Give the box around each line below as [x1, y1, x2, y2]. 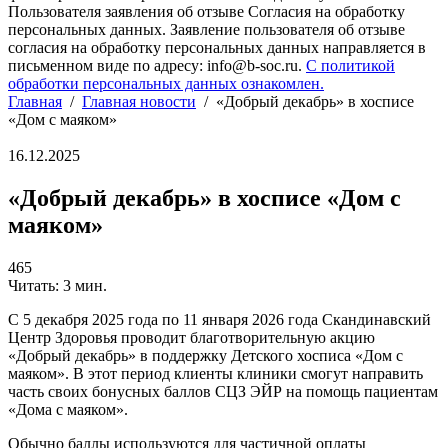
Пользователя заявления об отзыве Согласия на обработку [8, 3, 405, 20]
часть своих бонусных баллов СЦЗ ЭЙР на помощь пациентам [8, 382, 438, 400]
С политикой [306, 57, 395, 74]
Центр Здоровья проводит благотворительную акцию [8, 328, 375, 346]
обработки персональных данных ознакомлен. [8, 75, 324, 92]
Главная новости [82, 93, 196, 110]
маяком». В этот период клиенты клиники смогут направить [8, 364, 423, 382]
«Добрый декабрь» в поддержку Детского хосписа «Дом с [8, 346, 403, 364]
